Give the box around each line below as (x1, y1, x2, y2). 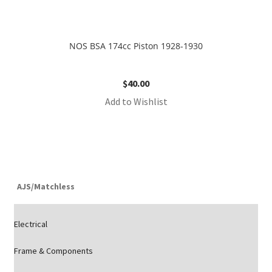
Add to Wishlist (104, 95, 168, 108)
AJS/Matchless (16, 181, 75, 192)
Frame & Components (13, 245, 93, 256)
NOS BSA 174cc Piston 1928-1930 (69, 40, 203, 52)
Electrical (13, 219, 47, 229)
